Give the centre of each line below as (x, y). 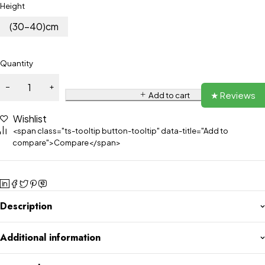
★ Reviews (233, 95)
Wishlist (30, 119)
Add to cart (169, 95)
